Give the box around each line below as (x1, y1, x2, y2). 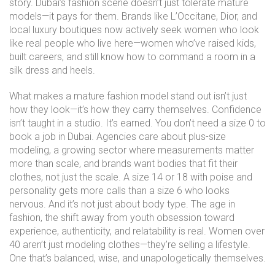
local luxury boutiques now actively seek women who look (9, 24, 259, 36)
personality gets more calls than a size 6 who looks (9, 185, 230, 196)
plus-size (188, 131, 226, 142)
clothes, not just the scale (9, 171, 118, 183)
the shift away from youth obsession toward (45, 212, 234, 223)
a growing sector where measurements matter (53, 144, 254, 156)
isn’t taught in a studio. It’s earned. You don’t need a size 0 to (9, 117, 266, 129)
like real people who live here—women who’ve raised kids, (9, 37, 256, 49)
